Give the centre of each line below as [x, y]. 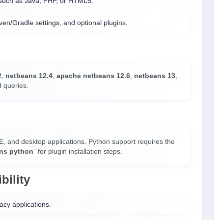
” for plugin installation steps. [78, 151]
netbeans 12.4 [29, 76]
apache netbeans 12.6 [93, 76]
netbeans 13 [155, 76]
